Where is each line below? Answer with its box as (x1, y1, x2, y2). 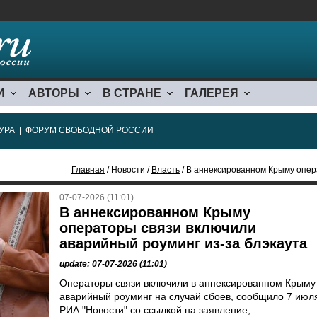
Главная (71, 165, 105, 175)
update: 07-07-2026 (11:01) (59, 259, 167, 269)
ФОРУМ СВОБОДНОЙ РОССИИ (25, 125, 154, 135)
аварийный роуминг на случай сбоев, (59, 291, 236, 302)
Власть (151, 165, 180, 175)
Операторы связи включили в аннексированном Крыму (59, 277, 316, 289)
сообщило (236, 291, 284, 302)
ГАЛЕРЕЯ (185, 87, 238, 99)
